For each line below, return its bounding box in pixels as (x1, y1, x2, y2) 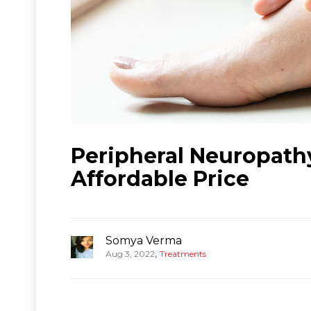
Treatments (160, 248, 206, 259)
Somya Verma (106, 233, 182, 247)
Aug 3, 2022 (106, 248, 155, 259)
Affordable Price (71, 165, 249, 192)
